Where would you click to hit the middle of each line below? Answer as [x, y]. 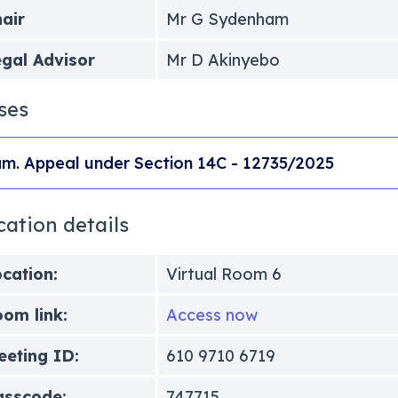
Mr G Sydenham [227, 19]
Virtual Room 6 [223, 274]
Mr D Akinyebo [223, 60]
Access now [211, 314]
